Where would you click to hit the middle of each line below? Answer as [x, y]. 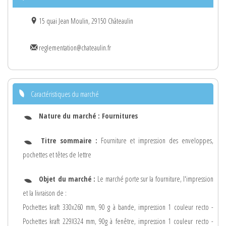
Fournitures [120, 116]
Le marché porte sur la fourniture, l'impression [156, 179]
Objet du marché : [68, 179]
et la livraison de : [45, 193]
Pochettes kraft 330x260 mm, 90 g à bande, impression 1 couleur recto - [118, 207]
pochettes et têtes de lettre [57, 154]
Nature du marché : [70, 116]
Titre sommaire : [69, 140]
